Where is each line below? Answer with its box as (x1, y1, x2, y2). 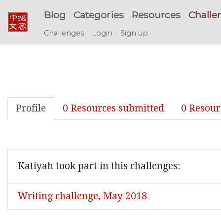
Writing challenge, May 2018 (18, 190, 147, 202)
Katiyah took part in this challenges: (18, 160, 180, 172)
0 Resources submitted (63, 103, 164, 114)
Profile (16, 103, 46, 114)
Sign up (120, 29, 148, 37)
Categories (74, 9, 124, 21)
